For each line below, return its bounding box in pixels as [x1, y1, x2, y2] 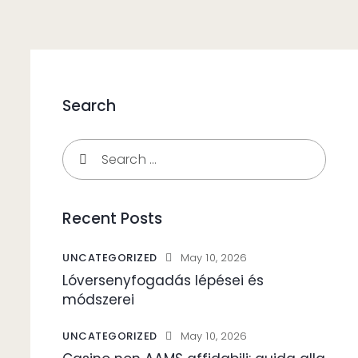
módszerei [62, 289, 134, 309]
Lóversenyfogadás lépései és [62, 270, 264, 290]
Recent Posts [62, 208, 162, 230]
